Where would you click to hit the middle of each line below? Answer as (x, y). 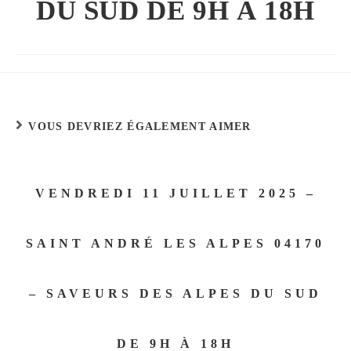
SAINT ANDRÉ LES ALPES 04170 (175, 243)
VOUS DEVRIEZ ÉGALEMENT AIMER (140, 127)
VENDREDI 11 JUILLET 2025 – (175, 193)
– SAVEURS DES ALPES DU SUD (175, 293)
